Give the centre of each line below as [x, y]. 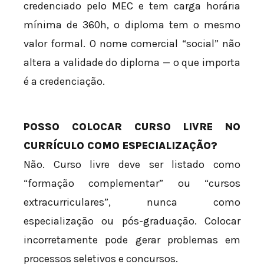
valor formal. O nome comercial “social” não [132, 44]
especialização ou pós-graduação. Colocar [132, 221]
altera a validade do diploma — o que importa [132, 63]
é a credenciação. [64, 82]
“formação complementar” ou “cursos [132, 184]
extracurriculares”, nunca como [132, 202]
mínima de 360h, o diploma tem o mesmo [132, 25]
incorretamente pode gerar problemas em [132, 240]
